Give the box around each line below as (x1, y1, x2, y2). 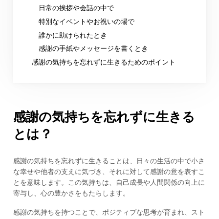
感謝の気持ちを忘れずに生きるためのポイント (31, 58, 175, 66)
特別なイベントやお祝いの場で (38, 17, 134, 25)
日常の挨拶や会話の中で (38, 3, 114, 12)
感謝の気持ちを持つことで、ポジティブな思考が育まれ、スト (13, 208, 205, 217)
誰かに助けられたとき (38, 31, 107, 39)
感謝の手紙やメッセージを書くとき (38, 44, 148, 53)
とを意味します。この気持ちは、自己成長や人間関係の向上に (13, 178, 205, 187)
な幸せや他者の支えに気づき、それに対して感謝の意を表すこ (13, 168, 205, 176)
